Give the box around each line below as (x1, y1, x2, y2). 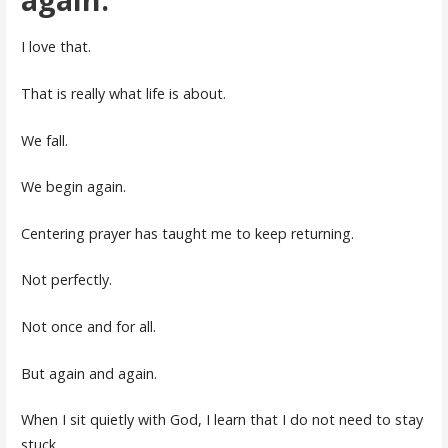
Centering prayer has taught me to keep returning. (20, 223, 354, 243)
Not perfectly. (20, 270, 112, 290)
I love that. (20, 37, 91, 57)
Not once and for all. (20, 317, 156, 337)
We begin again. (20, 177, 126, 197)
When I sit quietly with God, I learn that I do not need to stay (20, 410, 423, 430)
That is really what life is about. (20, 84, 226, 104)
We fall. (20, 130, 68, 150)
